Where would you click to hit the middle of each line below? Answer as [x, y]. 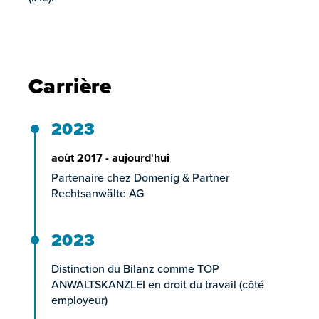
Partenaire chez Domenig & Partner [140, 177]
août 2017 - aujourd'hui [110, 157]
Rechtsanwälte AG [98, 193]
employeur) [79, 300]
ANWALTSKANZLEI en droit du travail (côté [158, 284]
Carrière [70, 86]
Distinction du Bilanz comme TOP [135, 268]
